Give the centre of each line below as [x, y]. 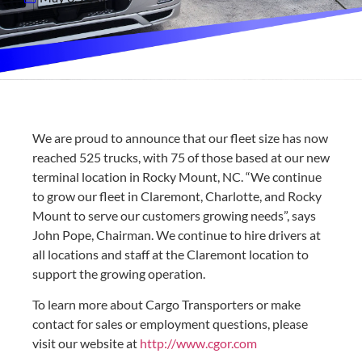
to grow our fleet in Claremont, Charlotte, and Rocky [177, 196]
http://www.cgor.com [198, 343]
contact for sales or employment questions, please [170, 324]
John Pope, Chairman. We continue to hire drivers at [177, 235]
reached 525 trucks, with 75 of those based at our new [181, 157]
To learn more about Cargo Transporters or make [166, 305]
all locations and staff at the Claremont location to [170, 254]
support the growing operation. [119, 274]
